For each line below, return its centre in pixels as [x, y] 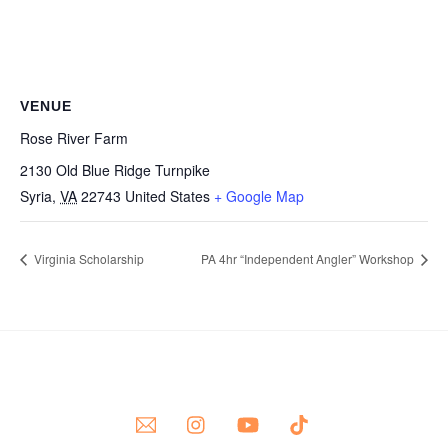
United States [167, 196]
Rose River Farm [74, 138]
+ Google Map [259, 196]
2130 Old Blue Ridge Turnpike [115, 170]
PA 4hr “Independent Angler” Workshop [309, 259]
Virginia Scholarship [87, 259]
